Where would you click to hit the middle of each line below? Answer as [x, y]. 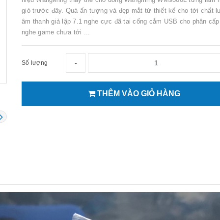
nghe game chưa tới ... [56, 32]
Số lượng [35, 63]
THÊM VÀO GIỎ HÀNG [137, 93]
